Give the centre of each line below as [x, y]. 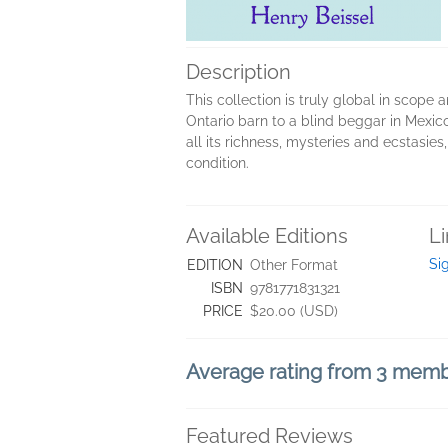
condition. [217, 163]
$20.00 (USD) [294, 311]
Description [238, 72]
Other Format [294, 265]
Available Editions [267, 236]
